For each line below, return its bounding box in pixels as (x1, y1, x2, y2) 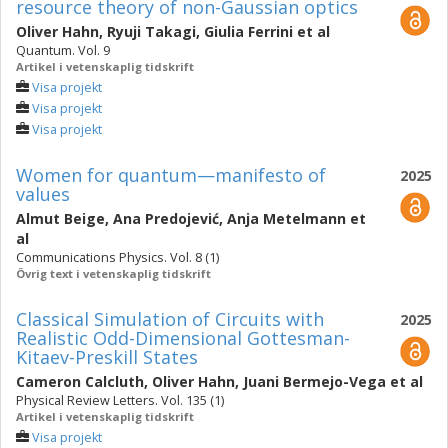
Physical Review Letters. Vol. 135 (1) (16, 392, 224, 409)
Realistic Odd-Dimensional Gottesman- (16, 326, 350, 350)
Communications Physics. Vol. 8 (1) (16, 249, 219, 266)
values (16, 182, 70, 206)
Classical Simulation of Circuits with (16, 307, 324, 331)
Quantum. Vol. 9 (16, 42, 110, 59)
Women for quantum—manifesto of (16, 163, 326, 187)
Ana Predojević (113, 209, 219, 228)
